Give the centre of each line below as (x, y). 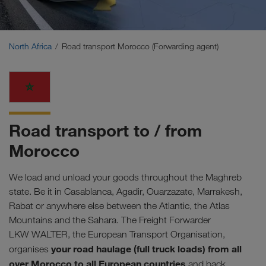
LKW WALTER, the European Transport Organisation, (117, 234)
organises (30, 249)
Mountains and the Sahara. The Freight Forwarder (110, 220)
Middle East (35, 7)
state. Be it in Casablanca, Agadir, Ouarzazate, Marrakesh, (126, 191)
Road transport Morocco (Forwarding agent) (141, 47)
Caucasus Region (48, 37)
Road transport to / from (105, 131)
